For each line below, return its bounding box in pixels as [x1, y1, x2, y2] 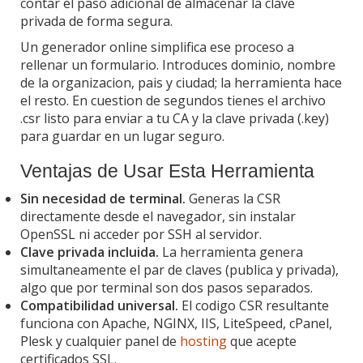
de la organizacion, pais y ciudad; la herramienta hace [20, 73, 342, 92]
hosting [180, 331, 227, 350]
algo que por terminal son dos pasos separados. [20, 278, 313, 297]
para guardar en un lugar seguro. [20, 126, 224, 145]
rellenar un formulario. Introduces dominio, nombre [20, 55, 335, 74]
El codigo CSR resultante [178, 296, 329, 314]
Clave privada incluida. [20, 242, 159, 261]
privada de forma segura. [20, 11, 173, 30]
